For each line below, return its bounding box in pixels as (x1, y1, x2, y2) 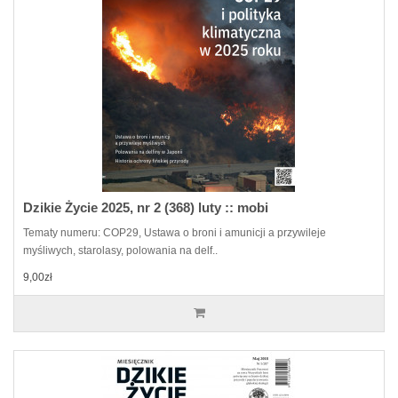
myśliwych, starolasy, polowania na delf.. (23, 243, 218, 257)
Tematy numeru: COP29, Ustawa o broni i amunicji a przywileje (23, 226, 326, 239)
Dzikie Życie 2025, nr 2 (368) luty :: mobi (23, 199, 268, 215)
